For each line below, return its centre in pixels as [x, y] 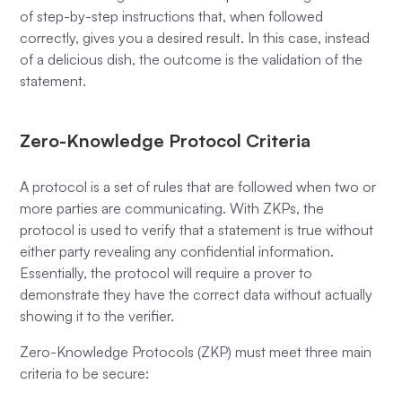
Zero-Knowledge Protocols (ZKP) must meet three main [196, 351]
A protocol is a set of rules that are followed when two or [198, 186]
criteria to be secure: [87, 373]
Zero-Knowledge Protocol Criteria [166, 140]
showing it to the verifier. [97, 315]
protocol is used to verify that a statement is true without [197, 229]
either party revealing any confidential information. [177, 251]
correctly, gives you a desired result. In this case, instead [195, 37]
